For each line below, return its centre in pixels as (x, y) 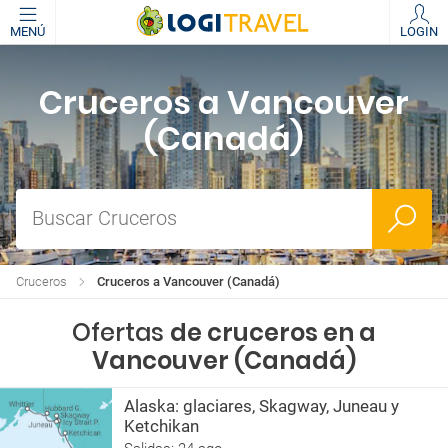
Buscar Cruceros (104, 218)
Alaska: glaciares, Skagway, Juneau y (261, 406)
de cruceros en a (273, 332)
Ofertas (121, 332)
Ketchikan (161, 426)
